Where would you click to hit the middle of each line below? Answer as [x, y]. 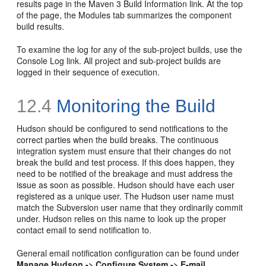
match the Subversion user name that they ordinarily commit [130, 207]
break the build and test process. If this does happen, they [126, 162]
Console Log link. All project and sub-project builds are [119, 61]
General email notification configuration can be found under [128, 253]
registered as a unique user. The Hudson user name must [126, 196]
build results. [41, 26]
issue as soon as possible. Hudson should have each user [126, 185]
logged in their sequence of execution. [88, 72]
